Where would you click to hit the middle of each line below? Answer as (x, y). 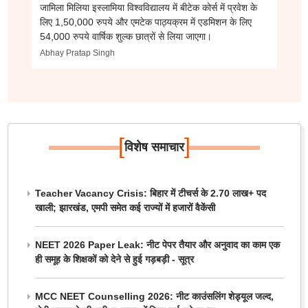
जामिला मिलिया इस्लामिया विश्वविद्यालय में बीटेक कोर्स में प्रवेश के (148, 8)
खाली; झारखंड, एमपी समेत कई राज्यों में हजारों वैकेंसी (125, 208)
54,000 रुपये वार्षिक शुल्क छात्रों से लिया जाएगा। (125, 36)
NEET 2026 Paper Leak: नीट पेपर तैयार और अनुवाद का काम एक (157, 245)
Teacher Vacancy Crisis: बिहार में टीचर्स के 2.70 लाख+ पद (150, 193)
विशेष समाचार (154, 147)
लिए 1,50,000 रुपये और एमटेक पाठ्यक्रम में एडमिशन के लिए (145, 22)
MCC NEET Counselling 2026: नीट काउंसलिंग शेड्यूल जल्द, (154, 296)
